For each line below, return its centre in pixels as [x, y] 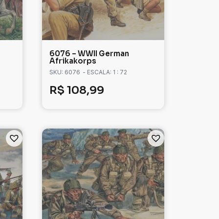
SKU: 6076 [65, 72]
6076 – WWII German [89, 54]
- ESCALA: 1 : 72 [105, 72]
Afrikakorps [73, 61]
